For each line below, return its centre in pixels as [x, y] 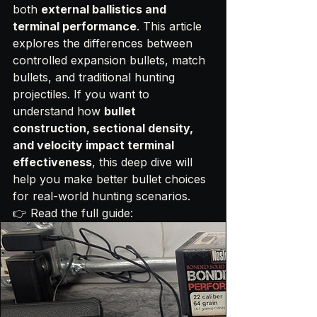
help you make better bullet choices [111, 179]
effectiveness [52, 162]
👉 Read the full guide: [73, 213]
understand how [58, 111]
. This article [171, 26]
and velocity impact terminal [95, 145]
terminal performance [75, 26]
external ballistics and [105, 9]
